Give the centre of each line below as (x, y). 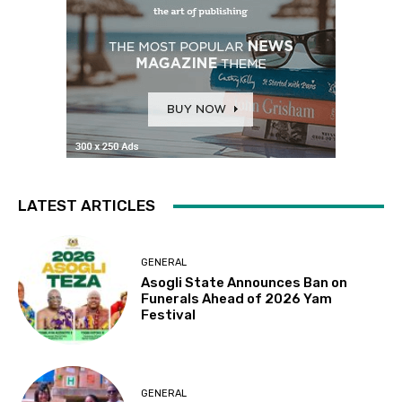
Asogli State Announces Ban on (245, 282)
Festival (169, 315)
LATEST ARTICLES (87, 206)
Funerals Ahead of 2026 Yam (237, 298)
